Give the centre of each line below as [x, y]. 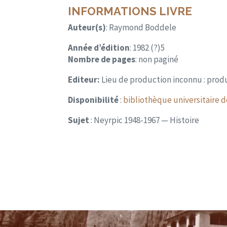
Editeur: [85, 80]
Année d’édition [99, 48]
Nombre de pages [102, 60]
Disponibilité [93, 100]
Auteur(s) [87, 28]
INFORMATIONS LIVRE [130, 11]
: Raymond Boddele [141, 28]
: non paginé [157, 60]
